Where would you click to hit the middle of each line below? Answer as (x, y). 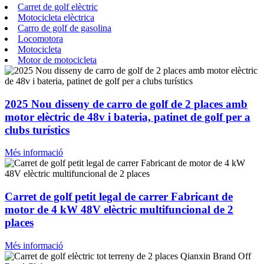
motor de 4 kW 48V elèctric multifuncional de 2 (119, 209)
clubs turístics (37, 130)
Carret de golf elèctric (58, 6)
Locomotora (40, 38)
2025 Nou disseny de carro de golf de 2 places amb (126, 104)
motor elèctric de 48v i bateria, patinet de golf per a (128, 117)
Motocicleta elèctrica (56, 17)
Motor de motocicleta (57, 60)
